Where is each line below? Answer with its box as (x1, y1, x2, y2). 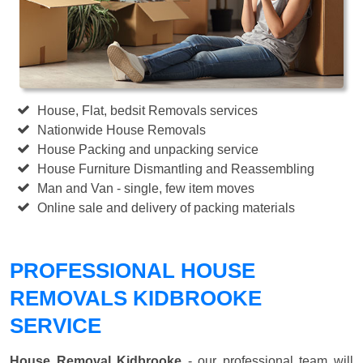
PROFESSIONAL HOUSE (10, 258, 255, 283)
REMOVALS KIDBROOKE (10, 285, 262, 310)
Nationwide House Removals (37, 122, 207, 137)
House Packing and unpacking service (37, 142, 259, 156)
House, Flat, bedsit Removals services (37, 103, 258, 117)
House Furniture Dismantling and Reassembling (37, 161, 315, 176)
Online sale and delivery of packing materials (37, 200, 296, 215)
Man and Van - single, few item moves (37, 181, 255, 195)
